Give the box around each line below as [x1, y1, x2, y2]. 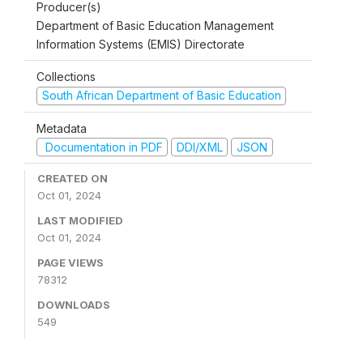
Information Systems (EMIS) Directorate [36, 37, 245, 52]
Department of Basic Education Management [36, 19, 274, 33]
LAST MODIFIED [37, 214, 123, 228]
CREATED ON [37, 172, 108, 186]
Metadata [36, 121, 87, 135]
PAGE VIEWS [37, 256, 104, 270]
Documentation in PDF [41, 139, 163, 154]
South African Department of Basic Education [41, 88, 281, 103]
